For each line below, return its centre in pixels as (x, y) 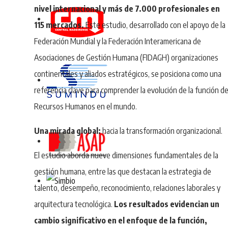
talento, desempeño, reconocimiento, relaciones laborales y (127, 188)
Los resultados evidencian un (167, 204)
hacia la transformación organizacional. (162, 131)
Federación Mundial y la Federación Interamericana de (118, 41)
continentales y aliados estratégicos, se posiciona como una (128, 74)
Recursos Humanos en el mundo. (86, 106)
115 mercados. (59, 25)
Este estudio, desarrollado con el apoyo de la (155, 25)
